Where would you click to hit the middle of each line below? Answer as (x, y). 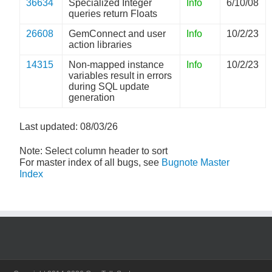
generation (92, 97)
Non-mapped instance (117, 65)
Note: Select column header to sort (94, 151)
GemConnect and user (117, 34)
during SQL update (109, 87)
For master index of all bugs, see (91, 162)
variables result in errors (121, 76)
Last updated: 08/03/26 (69, 127)
